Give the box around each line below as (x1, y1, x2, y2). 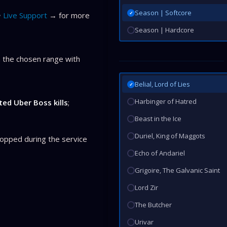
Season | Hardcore (135, 25, 195, 34)
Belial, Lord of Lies (135, 80, 191, 89)
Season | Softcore (135, 8, 192, 17)
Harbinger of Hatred (135, 97, 197, 106)
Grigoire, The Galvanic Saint (135, 166, 220, 175)
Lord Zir (135, 183, 159, 192)
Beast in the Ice (135, 114, 182, 123)
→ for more (47, 10, 90, 20)
